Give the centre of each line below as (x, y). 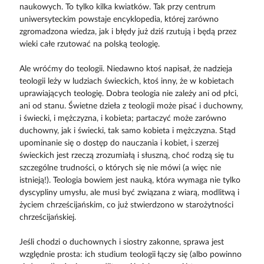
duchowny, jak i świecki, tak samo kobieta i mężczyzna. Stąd (127, 131)
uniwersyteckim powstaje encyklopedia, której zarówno (119, 20)
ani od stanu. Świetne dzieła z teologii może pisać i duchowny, (131, 106)
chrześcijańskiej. (47, 218)
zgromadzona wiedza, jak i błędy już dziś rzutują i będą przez (128, 32)
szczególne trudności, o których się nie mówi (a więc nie (120, 168)
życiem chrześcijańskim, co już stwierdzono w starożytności (126, 205)
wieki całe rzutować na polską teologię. (89, 44)
